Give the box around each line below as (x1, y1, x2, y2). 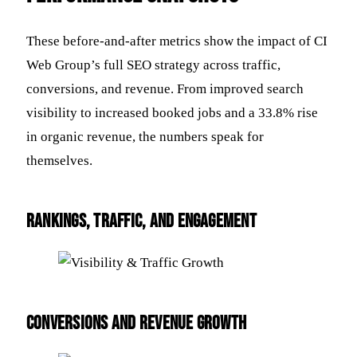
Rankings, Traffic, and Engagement (26, 210, 257, 233)
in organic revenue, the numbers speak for (26, 129, 264, 145)
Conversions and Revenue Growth (26, 312, 247, 335)
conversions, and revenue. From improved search (26, 81, 304, 97)
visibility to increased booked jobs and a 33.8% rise (26, 105, 318, 121)
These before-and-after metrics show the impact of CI (26, 33, 328, 49)
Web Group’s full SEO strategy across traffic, (26, 57, 280, 73)
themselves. (26, 153, 92, 169)
